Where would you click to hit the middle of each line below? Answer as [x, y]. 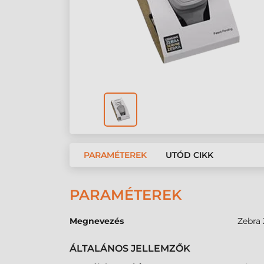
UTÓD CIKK [189, 155]
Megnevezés [97, 221]
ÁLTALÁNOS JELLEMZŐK [130, 249]
